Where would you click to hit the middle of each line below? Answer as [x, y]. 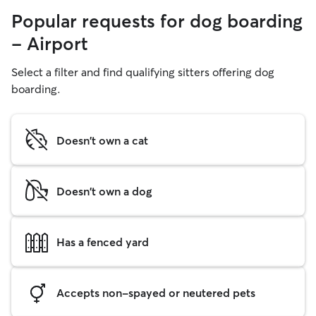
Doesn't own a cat [102, 140]
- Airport [49, 44]
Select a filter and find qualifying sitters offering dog [143, 72]
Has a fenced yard [103, 242]
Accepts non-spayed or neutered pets [156, 292]
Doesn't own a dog [104, 191]
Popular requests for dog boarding [157, 21]
